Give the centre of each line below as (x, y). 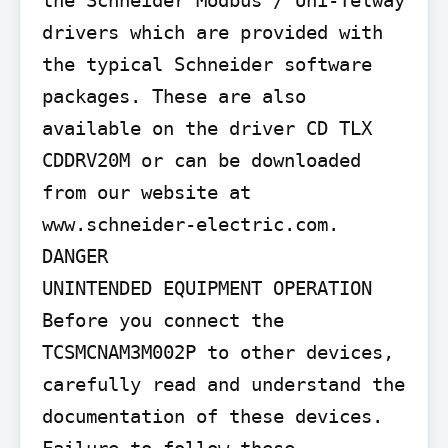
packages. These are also (173, 95)
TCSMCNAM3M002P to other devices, (217, 351)
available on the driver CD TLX (206, 127)
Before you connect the (162, 319)
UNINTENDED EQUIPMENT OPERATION (206, 287)
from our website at (146, 191)
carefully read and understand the (223, 383)
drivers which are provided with (212, 31)
